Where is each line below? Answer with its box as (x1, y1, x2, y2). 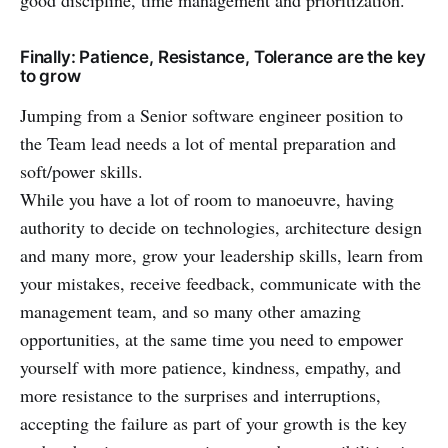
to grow (20, 65, 81, 86)
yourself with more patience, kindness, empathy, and (20, 354, 401, 379)
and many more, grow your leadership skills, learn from (20, 242, 423, 267)
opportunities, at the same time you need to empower (20, 326, 403, 351)
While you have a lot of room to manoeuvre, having (20, 186, 394, 211)
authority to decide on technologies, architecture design (20, 214, 422, 239)
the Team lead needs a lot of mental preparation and (20, 130, 396, 155)
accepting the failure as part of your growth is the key (20, 410, 407, 435)
